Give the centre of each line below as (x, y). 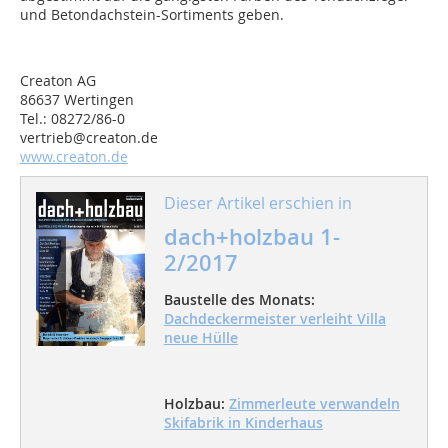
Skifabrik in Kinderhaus (243, 423)
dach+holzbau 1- (251, 237)
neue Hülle (200, 338)
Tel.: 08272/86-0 (72, 119)
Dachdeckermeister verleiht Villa (274, 319)
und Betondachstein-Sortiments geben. (152, 15)
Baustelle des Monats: (239, 300)
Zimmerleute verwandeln (314, 404)
